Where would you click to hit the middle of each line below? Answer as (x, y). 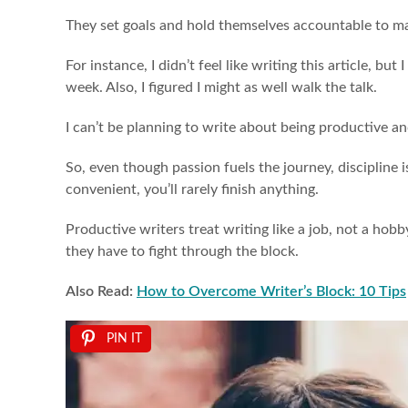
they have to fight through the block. (184, 252)
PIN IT (124, 339)
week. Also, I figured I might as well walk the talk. (223, 88)
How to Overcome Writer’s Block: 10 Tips (271, 292)
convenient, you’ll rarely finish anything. (194, 190)
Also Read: (101, 292)
